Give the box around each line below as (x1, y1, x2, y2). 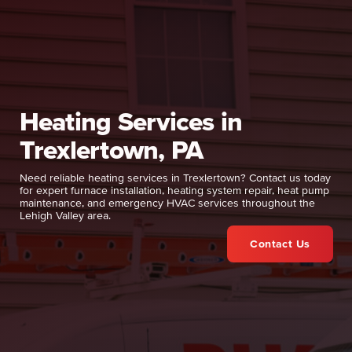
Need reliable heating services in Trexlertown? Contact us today (19, 171, 331, 185)
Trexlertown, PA (19, 134, 203, 165)
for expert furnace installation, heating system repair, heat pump (19, 184, 329, 197)
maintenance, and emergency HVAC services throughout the (19, 196, 315, 210)
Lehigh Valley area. (19, 209, 111, 222)
